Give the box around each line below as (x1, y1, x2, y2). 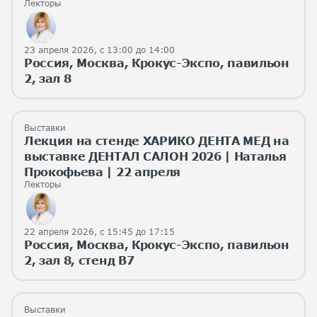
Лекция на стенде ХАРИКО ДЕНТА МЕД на (24, 134, 289, 148)
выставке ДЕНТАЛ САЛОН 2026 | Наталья (24, 149, 287, 163)
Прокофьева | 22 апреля (24, 165, 180, 179)
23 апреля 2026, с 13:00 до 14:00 (24, 45, 175, 56)
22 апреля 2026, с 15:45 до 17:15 (24, 226, 175, 238)
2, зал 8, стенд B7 (24, 253, 134, 267)
